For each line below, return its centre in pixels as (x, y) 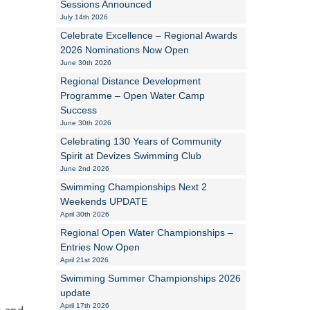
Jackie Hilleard (249, 169)
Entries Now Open (100, 247)
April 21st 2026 (84, 260)
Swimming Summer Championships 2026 (151, 278)
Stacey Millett (249, 82)
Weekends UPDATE (104, 201)
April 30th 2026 (85, 214)
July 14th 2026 (84, 17)
